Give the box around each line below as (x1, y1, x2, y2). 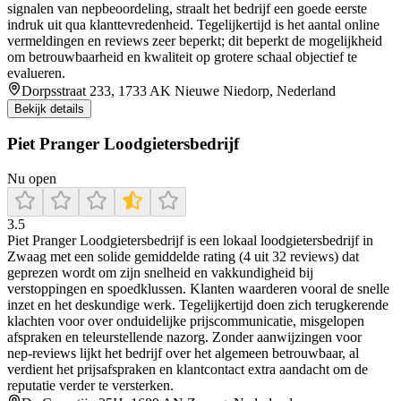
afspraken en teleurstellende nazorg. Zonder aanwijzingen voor (7, 329, 362, 346)
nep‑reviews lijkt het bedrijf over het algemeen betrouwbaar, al (7, 346, 359, 362)
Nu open (7, 171, 56, 187)
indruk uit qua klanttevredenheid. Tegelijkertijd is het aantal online (7, 16, 380, 32)
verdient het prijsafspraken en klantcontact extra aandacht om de (7, 362, 368, 378)
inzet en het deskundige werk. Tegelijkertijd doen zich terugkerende (7, 297, 388, 313)
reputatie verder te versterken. (7, 378, 174, 394)
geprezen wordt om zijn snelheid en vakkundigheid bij (7, 265, 313, 281)
